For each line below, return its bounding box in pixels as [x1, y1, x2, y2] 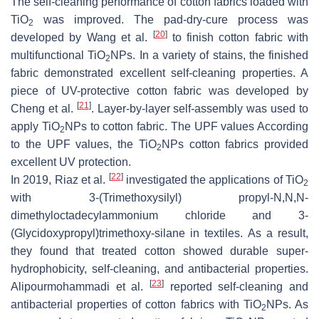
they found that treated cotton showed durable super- [11, 244, 308, 257]
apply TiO [11, 120, 60, 132]
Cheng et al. [11, 102, 77, 115]
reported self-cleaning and [164, 280, 308, 293]
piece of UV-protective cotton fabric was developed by [11, 84, 308, 97]
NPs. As [266, 298, 309, 310]
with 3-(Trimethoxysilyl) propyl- [11, 191, 273, 204]
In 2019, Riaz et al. [11, 173, 109, 186]
